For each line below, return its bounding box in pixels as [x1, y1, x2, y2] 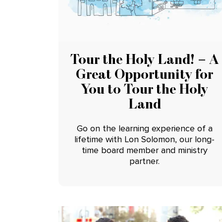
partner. [129, 156, 160, 167]
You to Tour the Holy [81, 80, 209, 98]
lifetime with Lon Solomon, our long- [74, 134, 215, 145]
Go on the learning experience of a [76, 123, 213, 134]
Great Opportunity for [76, 65, 214, 83]
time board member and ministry [81, 145, 208, 156]
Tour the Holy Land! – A [70, 51, 219, 68]
